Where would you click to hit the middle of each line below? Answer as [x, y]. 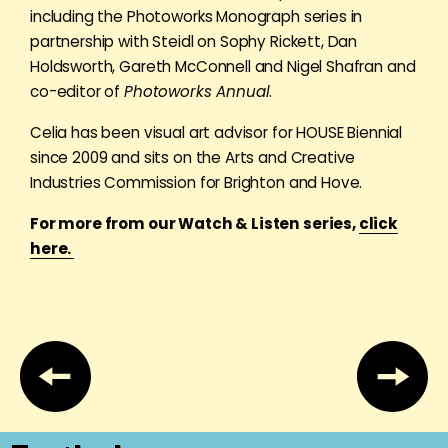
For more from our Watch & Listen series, [194, 223]
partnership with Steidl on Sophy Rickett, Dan [194, 41]
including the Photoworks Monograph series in [196, 16]
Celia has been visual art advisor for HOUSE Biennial [216, 132]
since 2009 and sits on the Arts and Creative [193, 157]
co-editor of [77, 91]
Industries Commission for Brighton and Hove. [196, 182]
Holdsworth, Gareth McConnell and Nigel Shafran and [223, 66]
